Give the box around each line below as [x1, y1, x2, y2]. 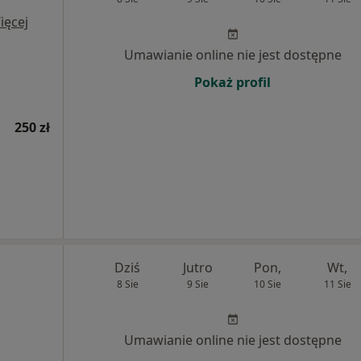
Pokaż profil [194, 73, 271, 91]
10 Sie [253, 277, 281, 291]
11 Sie [323, 277, 351, 291]
